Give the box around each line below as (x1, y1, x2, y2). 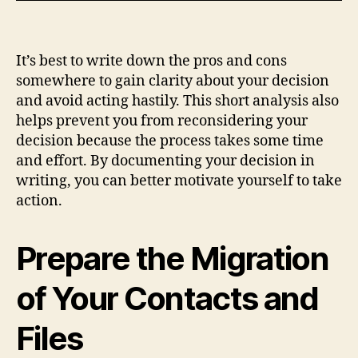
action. (16, 191, 62, 210)
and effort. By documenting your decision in (16, 151, 315, 170)
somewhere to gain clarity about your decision (16, 71, 329, 90)
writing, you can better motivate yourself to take (16, 171, 342, 190)
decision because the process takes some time (16, 131, 324, 150)
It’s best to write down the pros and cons (16, 51, 287, 70)
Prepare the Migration (16, 238, 329, 278)
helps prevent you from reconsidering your (16, 111, 308, 130)
